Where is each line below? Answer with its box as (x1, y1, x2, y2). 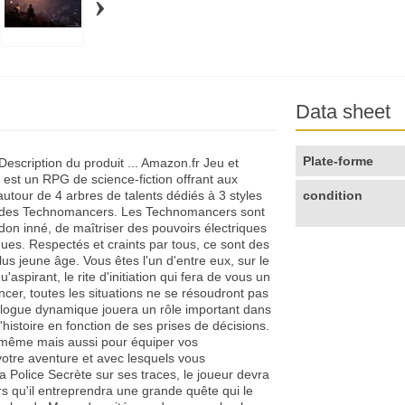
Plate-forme (303, 154, 374, 169)
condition (303, 188, 363, 203)
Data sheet (296, 100, 391, 124)
